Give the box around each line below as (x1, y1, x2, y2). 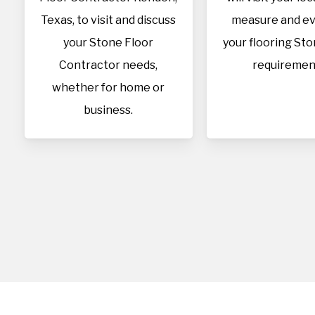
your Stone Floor (63, 36, 154, 49)
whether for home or (52, 81, 165, 94)
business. (84, 103, 134, 117)
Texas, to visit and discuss (41, 13, 176, 27)
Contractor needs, (59, 58, 158, 72)
